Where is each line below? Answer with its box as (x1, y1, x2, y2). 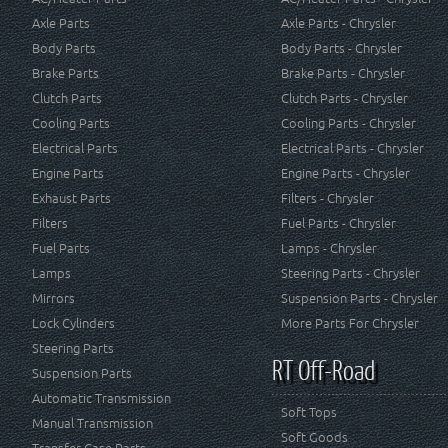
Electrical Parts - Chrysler (280, 141, 424, 156)
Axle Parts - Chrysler (280, 16, 396, 31)
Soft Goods (280, 430, 348, 445)
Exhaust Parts (32, 191, 111, 206)
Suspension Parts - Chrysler (280, 291, 438, 306)
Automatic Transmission (32, 391, 171, 406)
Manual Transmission (32, 416, 153, 431)
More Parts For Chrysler (280, 316, 419, 331)
